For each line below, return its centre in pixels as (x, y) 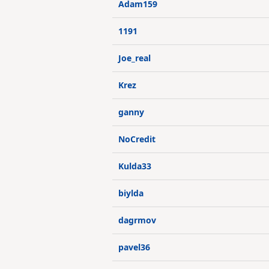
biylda (131, 193)
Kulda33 (135, 166)
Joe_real (134, 58)
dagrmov (137, 220)
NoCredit (137, 139)
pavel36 (134, 247)
